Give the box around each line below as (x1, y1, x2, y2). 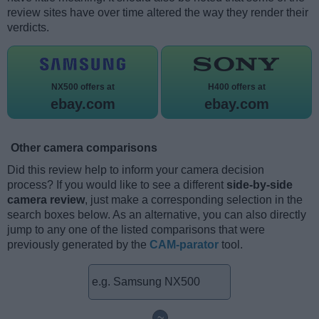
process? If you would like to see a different (7, 178, 226, 191)
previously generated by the (7, 238, 150, 251)
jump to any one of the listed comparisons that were (7, 223, 265, 236)
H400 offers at (207, 81, 266, 92)
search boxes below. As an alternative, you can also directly (7, 208, 306, 221)
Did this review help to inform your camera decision (7, 163, 264, 176)
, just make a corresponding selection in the (85, 193, 303, 206)
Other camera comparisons (11, 141, 157, 154)
